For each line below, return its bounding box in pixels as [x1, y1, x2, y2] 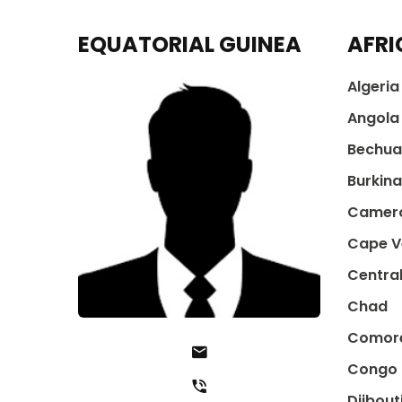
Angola [347, 108, 399, 128]
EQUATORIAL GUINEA [78, 30, 301, 59]
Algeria [347, 76, 399, 97]
